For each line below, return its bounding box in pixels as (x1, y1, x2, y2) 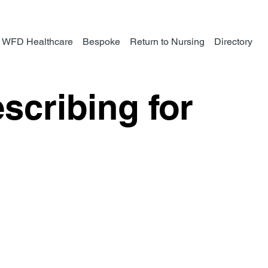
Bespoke (83, 35, 121, 47)
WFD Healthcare (2, 35, 74, 47)
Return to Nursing (130, 35, 205, 47)
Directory (214, 35, 253, 47)
